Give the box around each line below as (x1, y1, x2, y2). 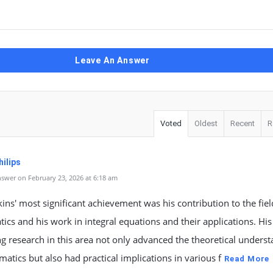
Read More (224, 254, 270, 263)
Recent (230, 119, 255, 128)
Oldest (194, 119, 218, 128)
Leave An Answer (75, 55, 150, 65)
